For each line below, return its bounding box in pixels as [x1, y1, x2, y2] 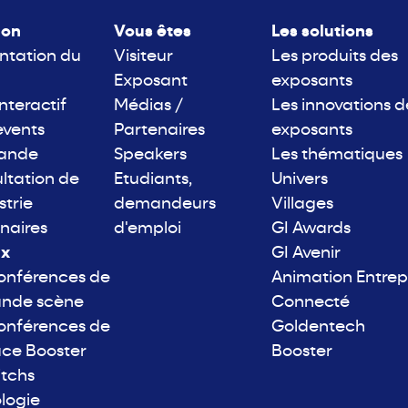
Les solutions [270, 24, 373, 42]
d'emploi [113, 220, 181, 239]
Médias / [113, 97, 183, 116]
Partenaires [113, 122, 205, 140]
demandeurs [113, 196, 216, 214]
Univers [270, 171, 328, 189]
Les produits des [270, 48, 398, 66]
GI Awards [270, 220, 351, 239]
